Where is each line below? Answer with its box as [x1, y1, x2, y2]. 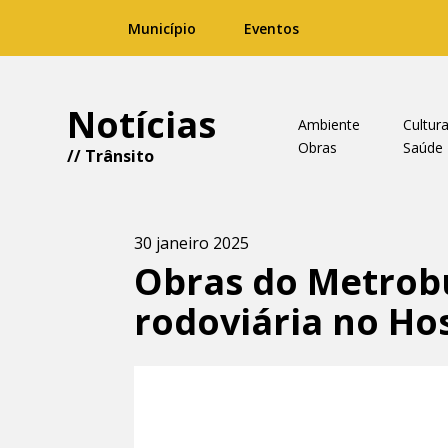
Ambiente [297, 115, 360, 134]
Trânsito [85, 145, 155, 167]
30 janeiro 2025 [134, 232, 250, 254]
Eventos [244, 19, 299, 38]
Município [128, 19, 196, 38]
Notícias [67, 100, 217, 149]
